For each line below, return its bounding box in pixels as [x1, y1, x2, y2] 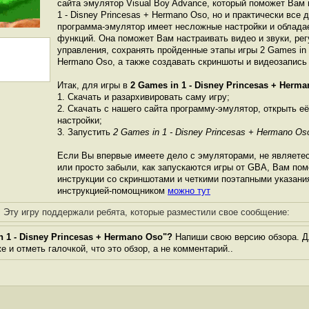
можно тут [168, 186, 210, 196]
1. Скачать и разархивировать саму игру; [57, 92, 230, 102]
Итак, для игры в [57, 80, 130, 90]
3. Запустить [57, 127, 113, 137]
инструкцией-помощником [57, 186, 168, 196]
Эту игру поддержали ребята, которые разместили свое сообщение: [3, 207, 290, 217]
